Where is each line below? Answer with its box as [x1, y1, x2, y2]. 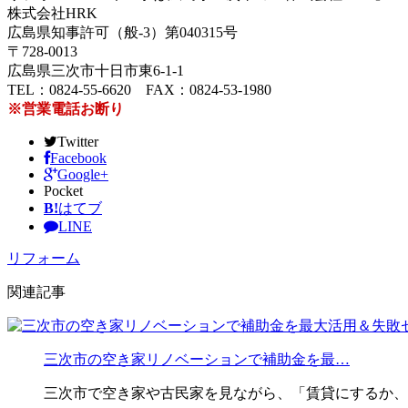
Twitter [57, 134, 98, 150]
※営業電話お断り [7, 101, 124, 117]
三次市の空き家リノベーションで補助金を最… [44, 352, 350, 368]
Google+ [57, 167, 108, 183]
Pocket [44, 183, 83, 199]
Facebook [50, 150, 107, 167]
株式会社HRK [7, 5, 97, 22]
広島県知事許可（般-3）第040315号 [7, 25, 238, 41]
